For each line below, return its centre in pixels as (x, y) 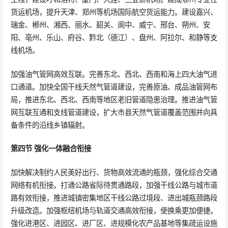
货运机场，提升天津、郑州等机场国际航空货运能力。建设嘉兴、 (114, 12)
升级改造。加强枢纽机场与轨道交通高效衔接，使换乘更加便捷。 (114, 210)
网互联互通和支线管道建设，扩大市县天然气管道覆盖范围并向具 (114, 112)
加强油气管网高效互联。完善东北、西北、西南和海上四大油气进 (114, 74)
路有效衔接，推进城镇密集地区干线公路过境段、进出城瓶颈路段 (114, 197)
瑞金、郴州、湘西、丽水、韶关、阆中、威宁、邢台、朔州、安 (110, 24)
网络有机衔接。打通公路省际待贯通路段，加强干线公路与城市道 (114, 185)
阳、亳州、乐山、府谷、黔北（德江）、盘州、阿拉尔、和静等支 (114, 37)
